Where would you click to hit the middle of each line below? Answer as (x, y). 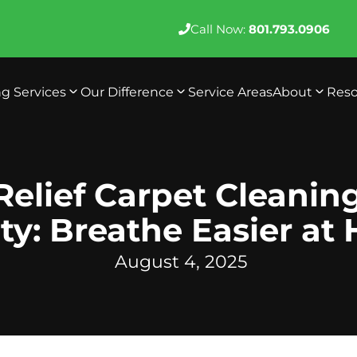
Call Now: (220, 29)
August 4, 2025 (180, 261)
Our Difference (127, 92)
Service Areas (231, 92)
